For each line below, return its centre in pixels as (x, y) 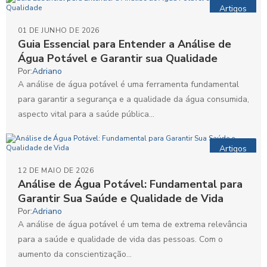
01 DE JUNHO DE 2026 (59, 30)
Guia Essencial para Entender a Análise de (125, 44)
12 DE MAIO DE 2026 (56, 170)
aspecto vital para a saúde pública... (86, 114)
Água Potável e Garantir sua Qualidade (118, 58)
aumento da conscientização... (75, 254)
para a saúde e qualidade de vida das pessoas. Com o (120, 239)
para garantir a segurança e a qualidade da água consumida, (133, 99)
